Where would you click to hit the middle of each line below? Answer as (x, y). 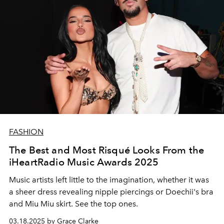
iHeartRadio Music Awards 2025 (84, 162)
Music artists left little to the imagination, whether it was (109, 179)
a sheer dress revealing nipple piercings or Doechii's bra (111, 191)
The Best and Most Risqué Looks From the (107, 150)
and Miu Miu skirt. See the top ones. (73, 203)
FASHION (26, 131)
